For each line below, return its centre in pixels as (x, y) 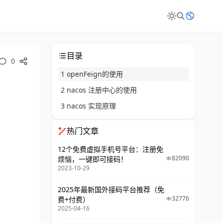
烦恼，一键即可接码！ (93, 159)
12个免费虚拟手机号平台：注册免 (111, 149)
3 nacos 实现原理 (88, 106)
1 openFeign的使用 (92, 74)
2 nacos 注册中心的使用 (99, 90)
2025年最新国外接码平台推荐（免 (111, 189)
